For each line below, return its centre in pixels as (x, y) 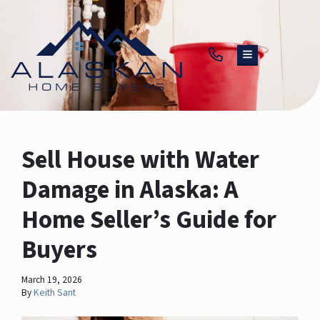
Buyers (59, 250)
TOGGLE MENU (279, 58)
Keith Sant (55, 292)
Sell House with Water (140, 160)
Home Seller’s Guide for (149, 220)
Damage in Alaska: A (130, 190)
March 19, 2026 (52, 279)
